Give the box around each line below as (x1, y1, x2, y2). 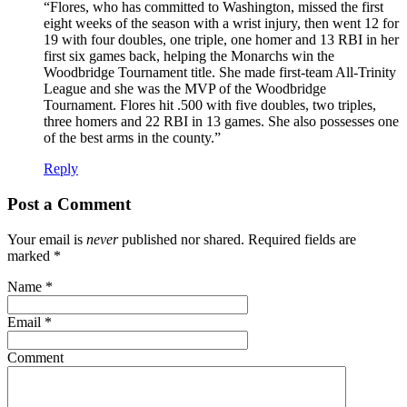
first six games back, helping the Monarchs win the (44, 48, 334, 65)
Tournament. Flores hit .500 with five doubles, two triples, (44, 97, 376, 114)
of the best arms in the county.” (44, 130, 221, 146)
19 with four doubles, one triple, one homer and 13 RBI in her (44, 32, 399, 48)
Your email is (7, 231, 86, 247)
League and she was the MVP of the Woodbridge (44, 81, 326, 97)
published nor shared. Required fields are (118, 231, 356, 247)
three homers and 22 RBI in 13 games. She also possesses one (44, 114, 399, 130)
